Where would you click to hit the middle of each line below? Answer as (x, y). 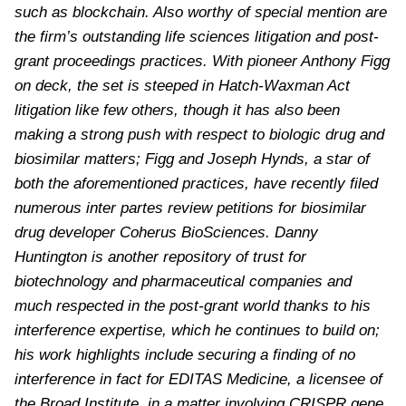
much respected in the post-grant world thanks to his (193, 305)
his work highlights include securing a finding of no (185, 354)
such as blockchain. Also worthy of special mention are (201, 11)
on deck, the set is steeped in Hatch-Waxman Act (182, 85)
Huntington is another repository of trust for (160, 256)
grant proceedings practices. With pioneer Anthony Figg (202, 60)
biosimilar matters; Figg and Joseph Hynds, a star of (192, 158)
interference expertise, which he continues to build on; (197, 329)
